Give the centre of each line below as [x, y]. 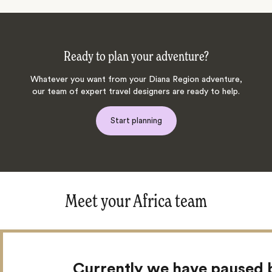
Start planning [136, 120]
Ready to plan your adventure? [136, 57]
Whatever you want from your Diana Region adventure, [136, 79]
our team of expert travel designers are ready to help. [136, 91]
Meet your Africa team [136, 202]
